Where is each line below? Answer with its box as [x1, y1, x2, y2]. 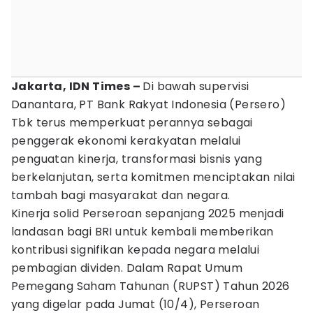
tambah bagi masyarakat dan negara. [11, 187, 231, 203]
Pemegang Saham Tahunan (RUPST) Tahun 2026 [11, 278, 290, 294]
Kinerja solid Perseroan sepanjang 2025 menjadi [11, 205, 284, 221]
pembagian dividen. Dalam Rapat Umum [11, 260, 242, 276]
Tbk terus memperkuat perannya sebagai [11, 115, 253, 131]
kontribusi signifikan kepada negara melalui [11, 242, 260, 258]
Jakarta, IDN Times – [11, 78, 143, 94]
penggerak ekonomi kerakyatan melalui [11, 133, 241, 149]
